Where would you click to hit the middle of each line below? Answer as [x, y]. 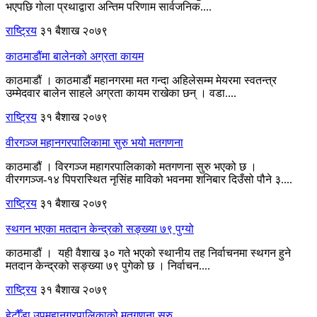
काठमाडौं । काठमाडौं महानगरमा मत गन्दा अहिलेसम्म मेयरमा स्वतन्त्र [141, 80]
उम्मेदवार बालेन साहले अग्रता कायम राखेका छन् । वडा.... [121, 93]
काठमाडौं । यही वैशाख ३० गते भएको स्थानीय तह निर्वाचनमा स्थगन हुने [148, 253]
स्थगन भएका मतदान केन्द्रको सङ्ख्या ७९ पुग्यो [100, 229]
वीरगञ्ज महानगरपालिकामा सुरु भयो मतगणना [94, 142]
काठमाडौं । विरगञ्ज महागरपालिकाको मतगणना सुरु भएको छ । [131, 166]
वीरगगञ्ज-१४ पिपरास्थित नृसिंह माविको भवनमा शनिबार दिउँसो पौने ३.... [149, 179]
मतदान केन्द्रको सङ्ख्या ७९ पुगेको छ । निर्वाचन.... [108, 265]
